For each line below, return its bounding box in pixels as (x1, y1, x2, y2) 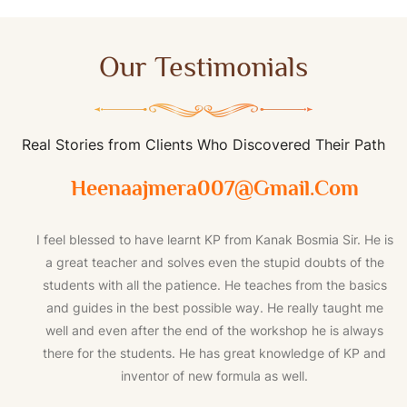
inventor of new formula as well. (121, 368, 308, 384)
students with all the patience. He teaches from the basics (42, 277, 387, 293)
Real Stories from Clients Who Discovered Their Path (22, 135, 385, 154)
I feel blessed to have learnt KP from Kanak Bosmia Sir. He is (35, 232, 393, 248)
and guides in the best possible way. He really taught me (45, 300, 383, 316)
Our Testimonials (99, 50, 308, 84)
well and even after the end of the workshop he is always (45, 323, 383, 339)
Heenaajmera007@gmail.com (70, 175, 359, 201)
